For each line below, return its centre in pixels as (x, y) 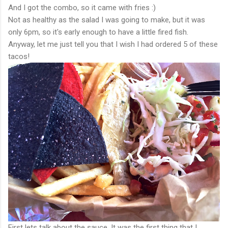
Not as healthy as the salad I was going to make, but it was (107, 20)
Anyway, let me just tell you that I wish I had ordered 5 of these (113, 44)
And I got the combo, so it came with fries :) (82, 7)
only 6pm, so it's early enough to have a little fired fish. (98, 32)
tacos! (19, 56)
